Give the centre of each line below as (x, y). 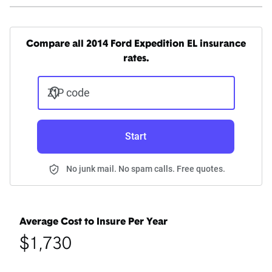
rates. (136, 59)
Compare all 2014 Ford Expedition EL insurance (136, 45)
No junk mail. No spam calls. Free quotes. (146, 169)
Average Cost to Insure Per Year (93, 223)
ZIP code (68, 93)
